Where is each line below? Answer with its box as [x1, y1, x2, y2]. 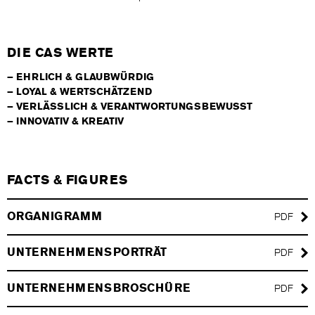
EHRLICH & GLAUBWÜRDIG [16, 71, 154, 83]
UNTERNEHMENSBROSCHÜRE [7, 281, 191, 295]
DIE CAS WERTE [7, 45, 114, 60]
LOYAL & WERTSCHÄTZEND [16, 86, 152, 98]
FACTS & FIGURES [7, 172, 128, 188]
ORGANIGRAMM [7, 210, 103, 224]
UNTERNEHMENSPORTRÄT [7, 245, 167, 259]
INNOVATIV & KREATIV [16, 115, 124, 127]
